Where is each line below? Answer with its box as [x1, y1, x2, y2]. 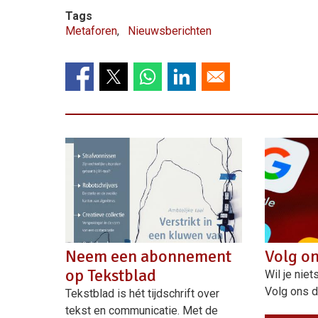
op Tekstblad [65, 265, 156, 287]
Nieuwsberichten [128, 24, 212, 38]
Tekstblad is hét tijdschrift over [65, 287, 219, 301]
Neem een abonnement [65, 246, 231, 268]
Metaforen [65, 24, 117, 38]
